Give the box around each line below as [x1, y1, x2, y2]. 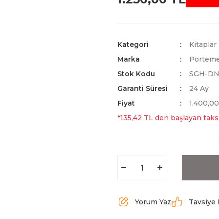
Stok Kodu [117, 69, 155, 78]
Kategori [117, 40, 149, 49]
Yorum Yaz [135, 197, 171, 206]
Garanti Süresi [117, 84, 168, 93]
